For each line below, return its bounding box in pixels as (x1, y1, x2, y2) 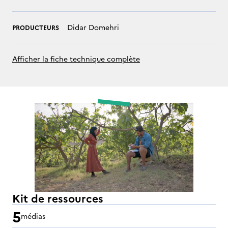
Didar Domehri (67, 22, 119, 32)
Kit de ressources (12, 190, 103, 205)
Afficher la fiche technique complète (12, 53, 140, 64)
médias (21, 211, 45, 221)
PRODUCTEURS (12, 22, 59, 32)
